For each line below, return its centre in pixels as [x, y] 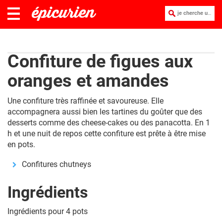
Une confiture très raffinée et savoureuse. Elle [85, 101]
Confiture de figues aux [100, 61]
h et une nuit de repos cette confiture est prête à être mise [107, 134]
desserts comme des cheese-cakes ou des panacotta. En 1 [109, 123]
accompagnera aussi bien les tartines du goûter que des [105, 112]
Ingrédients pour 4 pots [48, 211]
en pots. [21, 144]
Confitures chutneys [56, 164]
